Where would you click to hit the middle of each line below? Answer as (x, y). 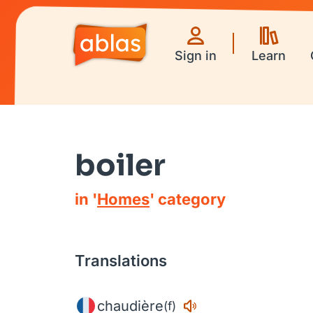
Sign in (196, 55)
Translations (121, 261)
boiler (120, 165)
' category (188, 199)
